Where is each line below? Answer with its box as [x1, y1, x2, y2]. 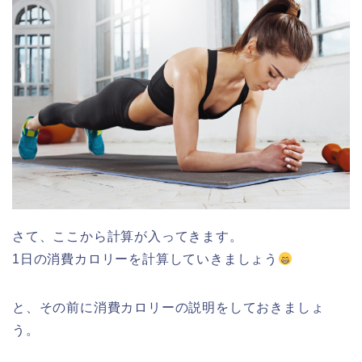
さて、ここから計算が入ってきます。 [12, 229, 243, 244]
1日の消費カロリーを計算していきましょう [12, 252, 278, 267]
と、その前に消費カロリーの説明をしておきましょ [12, 301, 325, 315]
